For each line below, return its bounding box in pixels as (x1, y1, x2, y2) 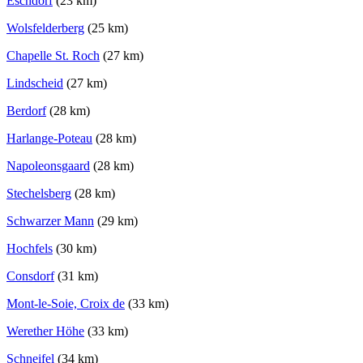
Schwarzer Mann (6, 214, 94, 228)
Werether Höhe (6, 324, 84, 339)
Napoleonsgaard (6, 159, 90, 173)
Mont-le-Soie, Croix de (6, 297, 125, 311)
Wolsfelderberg (6, 21, 84, 36)
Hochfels (6, 241, 53, 256)
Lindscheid (6, 76, 63, 91)
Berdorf (6, 104, 46, 118)
